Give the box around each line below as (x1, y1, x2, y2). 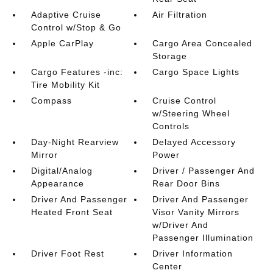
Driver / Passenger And (152, 166, 255, 175)
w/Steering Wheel (152, 108, 230, 118)
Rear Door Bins (152, 179, 221, 188)
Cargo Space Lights (152, 67, 240, 77)
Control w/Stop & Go (30, 23, 121, 32)
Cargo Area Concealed (152, 38, 253, 48)
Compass (30, 96, 72, 105)
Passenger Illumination (152, 233, 254, 243)
